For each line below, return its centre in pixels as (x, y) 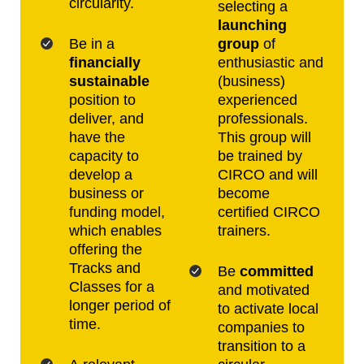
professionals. (263, 118)
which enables (115, 230)
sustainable (109, 81)
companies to (261, 327)
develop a (101, 174)
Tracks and (105, 268)
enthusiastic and (271, 62)
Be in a (92, 43)
